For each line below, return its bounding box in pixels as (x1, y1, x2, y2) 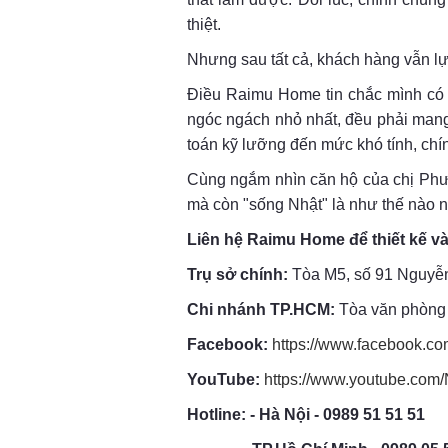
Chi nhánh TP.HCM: (187, 301, 339, 319)
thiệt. (187, 16, 221, 34)
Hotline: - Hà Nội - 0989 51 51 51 (187, 406, 425, 424)
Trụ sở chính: (187, 266, 292, 284)
